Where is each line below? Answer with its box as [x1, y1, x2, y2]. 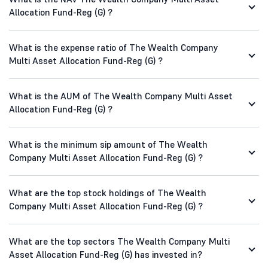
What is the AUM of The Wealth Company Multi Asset [9, 90, 233, 102]
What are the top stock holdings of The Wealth [9, 187, 206, 199]
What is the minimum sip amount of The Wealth [9, 139, 208, 151]
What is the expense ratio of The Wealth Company [9, 42, 218, 54]
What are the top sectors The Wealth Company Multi [9, 236, 230, 248]
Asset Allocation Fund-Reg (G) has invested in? [9, 249, 202, 261]
